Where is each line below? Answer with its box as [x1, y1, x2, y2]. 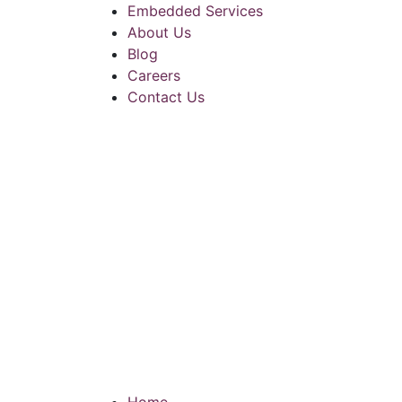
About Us [127, 23, 191, 41]
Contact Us [127, 88, 205, 106]
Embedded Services [127, 2, 263, 20]
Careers [127, 66, 180, 84]
